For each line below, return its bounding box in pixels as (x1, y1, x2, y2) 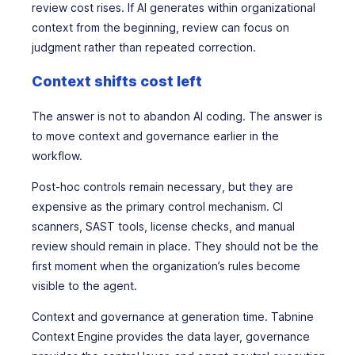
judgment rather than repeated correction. (32, 40, 256, 54)
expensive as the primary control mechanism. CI (32, 200, 283, 213)
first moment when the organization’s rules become (32, 259, 300, 273)
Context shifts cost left (32, 73, 202, 90)
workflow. (32, 149, 82, 162)
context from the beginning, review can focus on (32, 21, 289, 34)
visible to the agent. (32, 279, 137, 292)
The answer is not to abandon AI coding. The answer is (32, 109, 323, 123)
